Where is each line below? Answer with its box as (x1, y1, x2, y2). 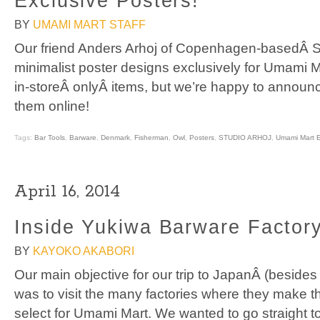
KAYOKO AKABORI (33, 244, 134, 257)
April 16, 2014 (14, 180, 120, 202)
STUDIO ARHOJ (219, 133, 271, 141)
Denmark (101, 133, 130, 141)
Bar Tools (34, 133, 65, 141)
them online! (14, 99, 89, 114)
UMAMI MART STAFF (33, 18, 146, 31)
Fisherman (134, 133, 169, 141)
